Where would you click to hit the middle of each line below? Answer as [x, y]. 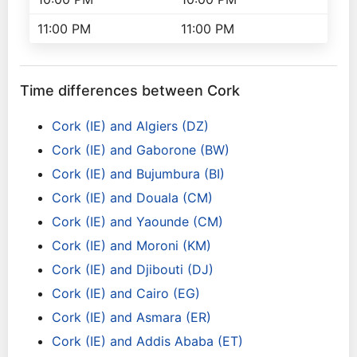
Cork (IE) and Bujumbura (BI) [138, 174]
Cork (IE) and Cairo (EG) [126, 293]
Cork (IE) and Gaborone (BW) [141, 150]
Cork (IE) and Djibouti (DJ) [133, 269]
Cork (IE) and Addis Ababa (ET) [147, 341]
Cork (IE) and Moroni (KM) [131, 245]
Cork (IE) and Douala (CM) [132, 198]
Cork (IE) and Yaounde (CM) [137, 222]
